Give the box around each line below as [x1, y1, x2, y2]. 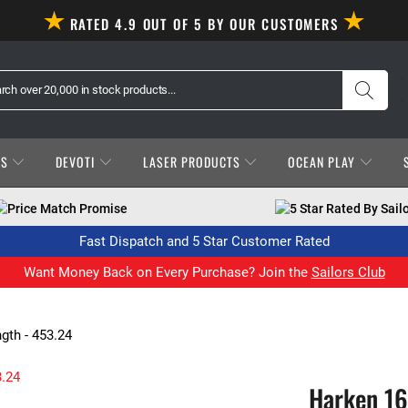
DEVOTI [56, 152, 99, 171]
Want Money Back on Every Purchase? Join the [23, 264, 311, 280]
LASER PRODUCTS [142, 152, 244, 171]
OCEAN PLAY [288, 152, 360, 171]
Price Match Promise [7, 201, 127, 216]
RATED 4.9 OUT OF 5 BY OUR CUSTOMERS [69, 13, 339, 34]
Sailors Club [311, 264, 385, 280]
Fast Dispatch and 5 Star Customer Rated [78, 233, 330, 250]
